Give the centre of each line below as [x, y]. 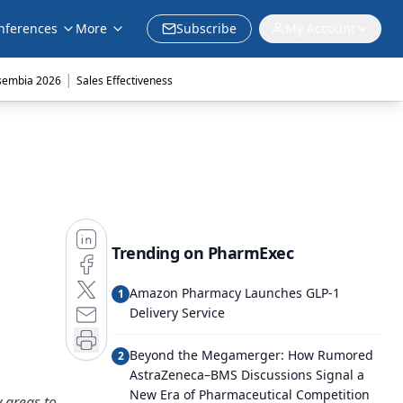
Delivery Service [177, 313]
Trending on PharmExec [203, 253]
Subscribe [206, 28]
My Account [320, 28]
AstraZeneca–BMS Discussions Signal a [247, 375]
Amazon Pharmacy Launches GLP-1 [235, 293]
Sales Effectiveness [124, 81]
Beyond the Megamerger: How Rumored [251, 355]
